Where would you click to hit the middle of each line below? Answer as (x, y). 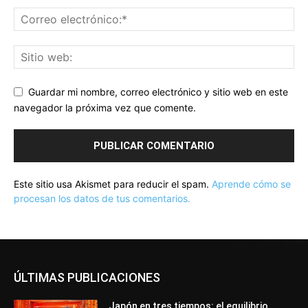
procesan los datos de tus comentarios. (102, 198)
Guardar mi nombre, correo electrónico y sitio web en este (158, 91)
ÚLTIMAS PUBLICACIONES (87, 277)
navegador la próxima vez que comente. (105, 107)
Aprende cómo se (251, 184)
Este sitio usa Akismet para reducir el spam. (113, 184)
